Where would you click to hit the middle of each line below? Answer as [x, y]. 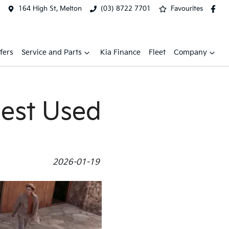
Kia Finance [120, 52]
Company [190, 52]
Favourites [187, 9]
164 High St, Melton [50, 9]
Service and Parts [52, 52]
